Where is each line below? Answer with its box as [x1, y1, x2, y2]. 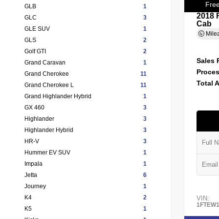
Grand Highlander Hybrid [24, 93, 91, 99]
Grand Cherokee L [24, 82, 74, 88]
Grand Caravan [24, 59, 66, 66]
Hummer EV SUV [24, 149, 70, 155]
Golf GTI [24, 48, 46, 54]
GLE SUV [24, 25, 50, 32]
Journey [24, 183, 46, 189]
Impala [24, 160, 43, 167]
